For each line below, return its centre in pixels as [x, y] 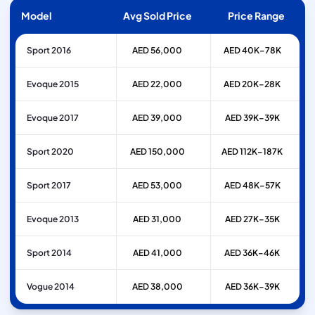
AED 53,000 [157, 186]
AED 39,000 [157, 118]
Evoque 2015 [53, 84]
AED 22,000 [157, 84]
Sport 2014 [49, 253]
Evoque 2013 [53, 219]
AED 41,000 [157, 253]
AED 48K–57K [252, 186]
